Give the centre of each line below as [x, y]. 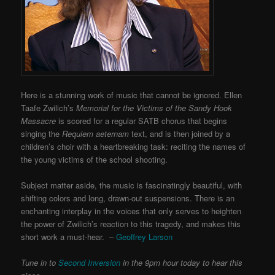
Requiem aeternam [96, 133]
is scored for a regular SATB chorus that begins [142, 120]
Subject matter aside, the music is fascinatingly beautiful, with [132, 185]
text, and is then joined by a [180, 133]
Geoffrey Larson [145, 237]
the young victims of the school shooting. [95, 159]
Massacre [39, 120]
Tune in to [40, 263]
